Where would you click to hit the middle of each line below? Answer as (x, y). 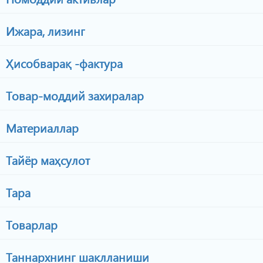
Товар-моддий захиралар (73, 95)
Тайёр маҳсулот (46, 160)
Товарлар (30, 224)
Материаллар (41, 127)
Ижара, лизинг (44, 31)
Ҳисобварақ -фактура (63, 63)
